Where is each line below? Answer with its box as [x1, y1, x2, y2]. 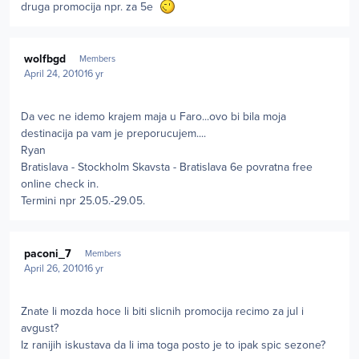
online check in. [21, 177, 99, 192]
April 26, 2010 [24, 262, 85, 276]
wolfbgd [24, 52, 67, 67]
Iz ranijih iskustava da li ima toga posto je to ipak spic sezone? [21, 338, 325, 353]
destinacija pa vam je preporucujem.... [21, 127, 206, 141]
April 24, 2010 [24, 67, 85, 81]
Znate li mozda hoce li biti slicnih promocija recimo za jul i [21, 305, 304, 319]
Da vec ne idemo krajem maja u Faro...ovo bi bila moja [21, 110, 286, 124]
